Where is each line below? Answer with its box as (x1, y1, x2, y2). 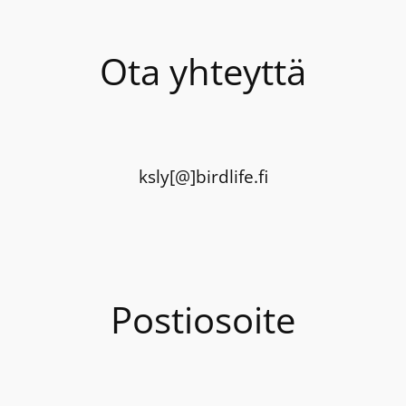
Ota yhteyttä (100, 46, 306, 97)
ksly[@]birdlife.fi (138, 163, 268, 188)
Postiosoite (111, 295, 295, 345)
